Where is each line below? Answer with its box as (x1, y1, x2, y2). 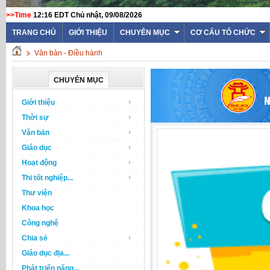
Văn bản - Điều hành (34, 49, 102, 57)
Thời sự (22, 113, 49, 122)
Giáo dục (22, 143, 52, 152)
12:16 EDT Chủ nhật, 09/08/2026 (33, 11, 142, 19)
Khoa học (22, 204, 54, 212)
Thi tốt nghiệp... (22, 174, 73, 182)
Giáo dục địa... (22, 249, 69, 257)
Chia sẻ (22, 234, 48, 242)
